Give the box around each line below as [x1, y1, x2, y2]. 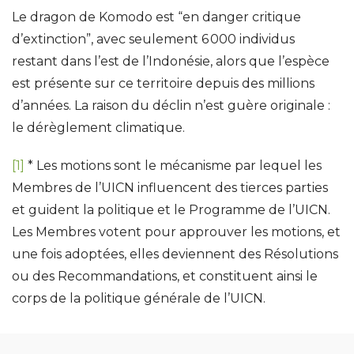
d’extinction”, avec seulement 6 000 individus [12, 32, 295, 47]
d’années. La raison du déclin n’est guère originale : [12, 98, 330, 113]
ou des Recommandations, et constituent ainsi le [12, 269, 318, 284]
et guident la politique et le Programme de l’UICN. [12, 202, 330, 217]
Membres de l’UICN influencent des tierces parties [12, 180, 328, 195]
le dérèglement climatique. [12, 120, 185, 135]
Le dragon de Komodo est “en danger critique [12, 9, 301, 24]
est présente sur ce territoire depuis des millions [12, 76, 314, 91]
